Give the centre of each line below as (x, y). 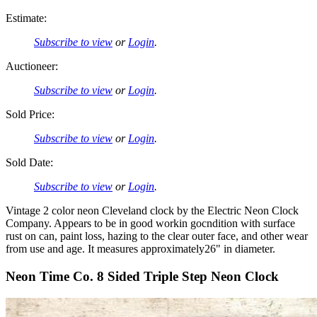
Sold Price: (30, 115)
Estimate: (26, 18)
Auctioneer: (32, 67)
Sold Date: (29, 163)
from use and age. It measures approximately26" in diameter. (140, 249)
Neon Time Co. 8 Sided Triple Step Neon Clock (142, 276)
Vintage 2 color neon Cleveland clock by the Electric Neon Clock (152, 211)
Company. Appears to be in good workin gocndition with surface (150, 224)
